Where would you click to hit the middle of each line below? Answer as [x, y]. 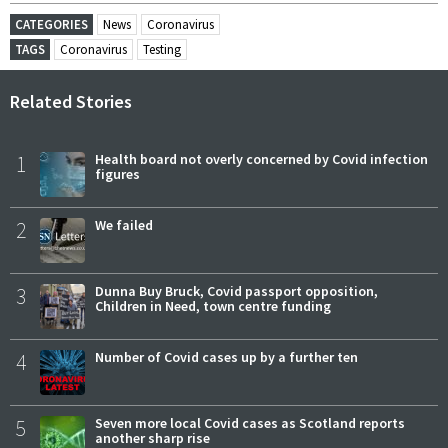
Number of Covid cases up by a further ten [226, 356]
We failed [124, 224]
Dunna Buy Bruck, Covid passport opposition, [236, 290]
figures [117, 173]
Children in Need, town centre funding [213, 305]
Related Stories [71, 101]
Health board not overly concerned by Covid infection [261, 158]
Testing [162, 50]
